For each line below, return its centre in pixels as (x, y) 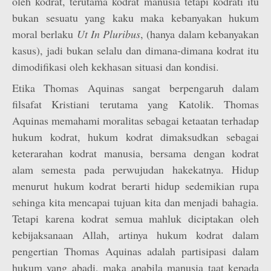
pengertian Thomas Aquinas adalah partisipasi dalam (135, 251)
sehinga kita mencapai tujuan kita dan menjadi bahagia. (135, 202)
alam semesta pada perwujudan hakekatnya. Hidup (135, 169)
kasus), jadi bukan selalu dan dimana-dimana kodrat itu (135, 50)
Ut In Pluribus (109, 34)
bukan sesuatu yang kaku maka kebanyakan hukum (135, 18)
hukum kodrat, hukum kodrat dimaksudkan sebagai (135, 137)
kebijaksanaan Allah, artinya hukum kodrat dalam (135, 235)
